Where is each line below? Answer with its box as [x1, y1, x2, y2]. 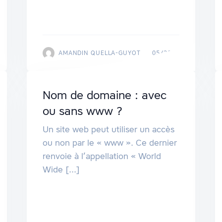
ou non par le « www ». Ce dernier [42, 137, 177, 149]
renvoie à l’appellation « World [42, 151, 161, 162]
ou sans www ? [42, 104, 122, 119]
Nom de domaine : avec [42, 88, 166, 103]
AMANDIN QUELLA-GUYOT [58, 49, 141, 57]
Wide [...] [42, 164, 80, 175]
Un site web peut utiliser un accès [42, 124, 174, 135]
